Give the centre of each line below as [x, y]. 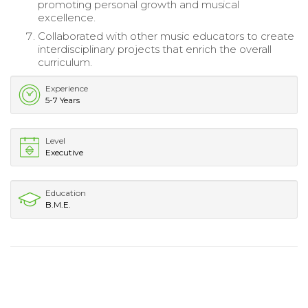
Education [66, 193]
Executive [64, 153]
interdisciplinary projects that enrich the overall [155, 49]
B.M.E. [58, 205]
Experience [67, 89]
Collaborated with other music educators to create [166, 36]
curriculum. [65, 63]
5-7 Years [63, 100]
